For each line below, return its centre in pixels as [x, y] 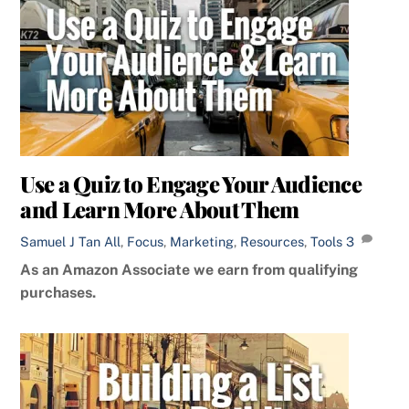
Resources [273, 241]
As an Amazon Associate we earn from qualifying [189, 270]
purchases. [58, 293]
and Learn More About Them [160, 210]
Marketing [202, 241]
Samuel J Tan [61, 241]
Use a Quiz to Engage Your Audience [191, 184]
